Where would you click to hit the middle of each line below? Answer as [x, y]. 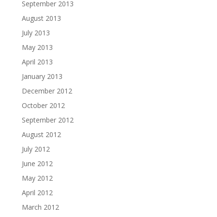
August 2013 [41, 18]
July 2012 [36, 149]
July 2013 [36, 32]
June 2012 [37, 163]
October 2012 [43, 105]
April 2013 [37, 62]
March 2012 [40, 207]
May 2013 [37, 47]
